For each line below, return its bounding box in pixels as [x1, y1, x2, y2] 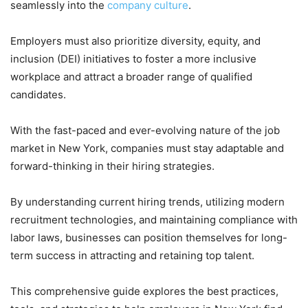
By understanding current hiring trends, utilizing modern [10, 195, 285, 209]
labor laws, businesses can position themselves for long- [10, 231, 287, 245]
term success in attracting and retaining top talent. [10, 249, 254, 263]
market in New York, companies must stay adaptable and [10, 142, 284, 155]
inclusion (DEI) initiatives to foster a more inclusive [10, 52, 256, 66]
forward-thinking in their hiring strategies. [10, 159, 214, 173]
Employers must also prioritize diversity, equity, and [10, 34, 261, 48]
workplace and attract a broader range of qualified [10, 70, 252, 84]
